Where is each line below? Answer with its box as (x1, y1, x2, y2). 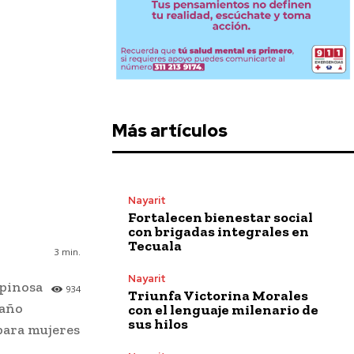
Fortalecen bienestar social (128, 208, 313, 226)
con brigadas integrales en (128, 222, 309, 240)
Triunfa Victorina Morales (128, 286, 308, 304)
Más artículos (112, 119, 228, 142)
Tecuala (128, 236, 182, 254)
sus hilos (128, 314, 188, 333)
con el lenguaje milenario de (128, 300, 318, 318)
